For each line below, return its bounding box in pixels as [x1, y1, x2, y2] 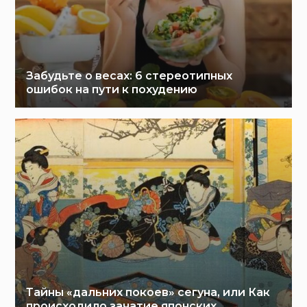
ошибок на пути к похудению [26, 83, 198, 97]
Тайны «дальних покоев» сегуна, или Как [26, 286, 271, 299]
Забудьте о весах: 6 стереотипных [26, 69, 233, 83]
